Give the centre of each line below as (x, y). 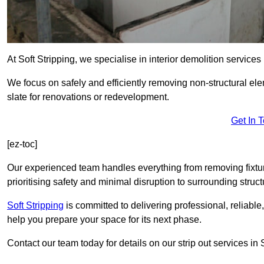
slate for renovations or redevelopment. (88, 97)
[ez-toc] (22, 144)
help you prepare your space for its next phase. (104, 220)
